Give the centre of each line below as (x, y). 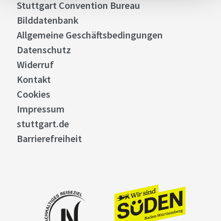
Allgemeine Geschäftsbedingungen (90, 35)
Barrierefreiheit (49, 138)
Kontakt (34, 79)
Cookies (33, 94)
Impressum (40, 109)
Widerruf (35, 64)
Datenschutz (44, 50)
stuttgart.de (43, 124)
